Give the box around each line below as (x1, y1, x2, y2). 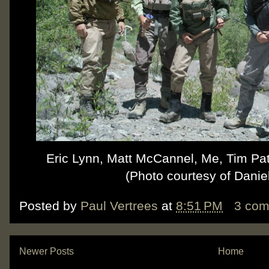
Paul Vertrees (80, 199, 158, 213)
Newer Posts (19, 246, 74, 256)
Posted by (19, 199, 80, 213)
